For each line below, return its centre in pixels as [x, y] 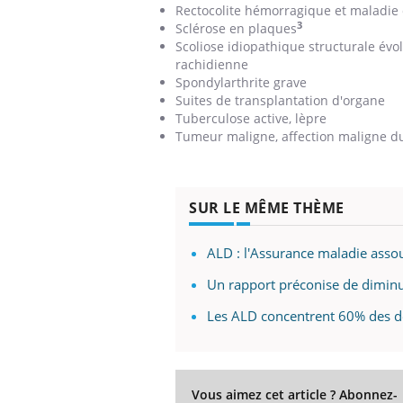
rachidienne [212, 64]
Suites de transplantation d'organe [280, 100]
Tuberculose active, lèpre [251, 118]
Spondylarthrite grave [241, 82]
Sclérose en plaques [236, 28]
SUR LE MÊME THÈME [267, 207]
